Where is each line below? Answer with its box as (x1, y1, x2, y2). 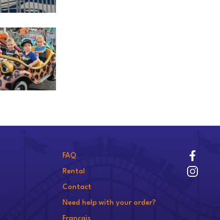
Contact (62, 184, 91, 191)
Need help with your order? (62, 199, 156, 207)
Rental (62, 168, 85, 175)
